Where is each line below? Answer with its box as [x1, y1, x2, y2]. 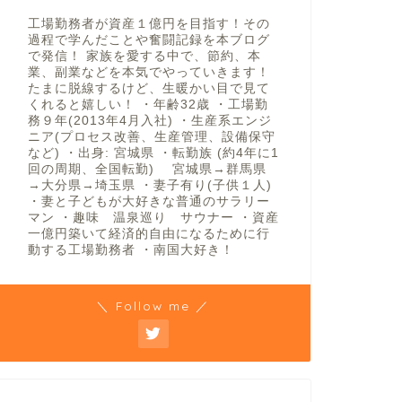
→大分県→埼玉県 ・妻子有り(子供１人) [27, 179, 272, 192]
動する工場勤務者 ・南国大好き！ [27, 243, 234, 257]
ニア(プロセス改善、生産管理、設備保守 [27, 130, 275, 144]
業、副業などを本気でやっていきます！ [27, 66, 270, 79]
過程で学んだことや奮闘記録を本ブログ [27, 33, 270, 47]
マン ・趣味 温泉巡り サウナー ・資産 [27, 211, 279, 224]
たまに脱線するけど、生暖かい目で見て [27, 82, 270, 95]
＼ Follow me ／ [96, 298, 211, 313]
